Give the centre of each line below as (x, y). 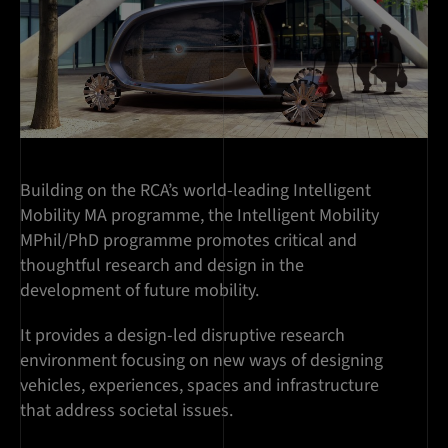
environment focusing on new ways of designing (201, 361)
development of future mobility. (141, 291)
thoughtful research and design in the (162, 266)
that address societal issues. (128, 411)
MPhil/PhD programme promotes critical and (188, 241)
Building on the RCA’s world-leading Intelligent (195, 191)
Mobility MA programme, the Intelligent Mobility (199, 216)
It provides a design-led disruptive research (182, 336)
